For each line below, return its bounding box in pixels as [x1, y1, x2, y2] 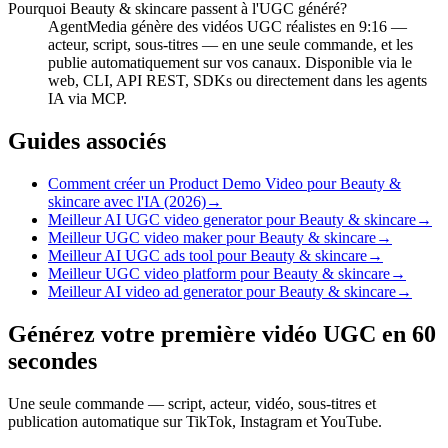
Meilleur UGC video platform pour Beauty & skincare [48, 264, 390, 282]
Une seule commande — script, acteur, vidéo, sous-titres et [8, 394, 376, 412]
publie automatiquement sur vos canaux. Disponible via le [48, 54, 412, 71]
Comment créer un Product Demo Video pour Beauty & [48, 174, 401, 192]
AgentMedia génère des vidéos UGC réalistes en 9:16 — [48, 18, 407, 35]
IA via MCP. [48, 90, 127, 107]
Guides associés [8, 127, 166, 154]
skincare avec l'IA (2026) [48, 192, 206, 210]
